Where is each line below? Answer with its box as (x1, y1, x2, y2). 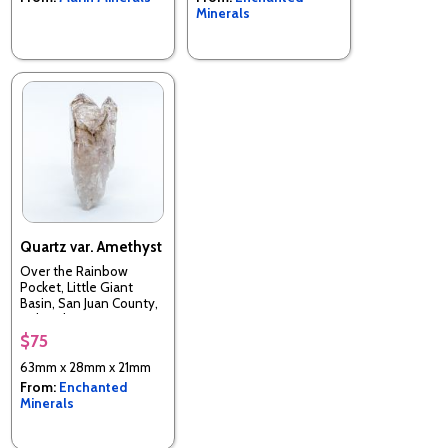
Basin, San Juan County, (20, 295, 158, 311)
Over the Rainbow (20, 263, 128, 279)
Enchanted (59, 378, 127, 395)
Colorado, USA (20, 311, 105, 327)
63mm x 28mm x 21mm (20, 358, 151, 375)
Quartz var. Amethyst (20, 237, 162, 256)
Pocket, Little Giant (20, 279, 133, 295)
